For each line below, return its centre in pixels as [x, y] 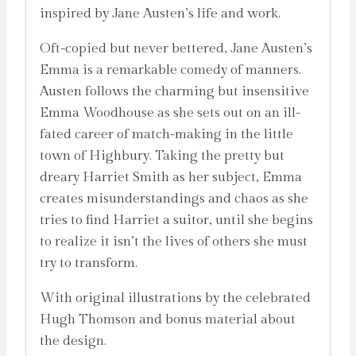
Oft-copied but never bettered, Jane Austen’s [176, 49]
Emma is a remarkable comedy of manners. [170, 70]
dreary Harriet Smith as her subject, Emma [171, 178]
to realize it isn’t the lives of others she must [174, 242]
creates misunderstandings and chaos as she [174, 199]
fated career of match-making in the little [166, 135]
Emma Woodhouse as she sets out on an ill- [170, 113]
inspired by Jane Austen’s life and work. [160, 14]
